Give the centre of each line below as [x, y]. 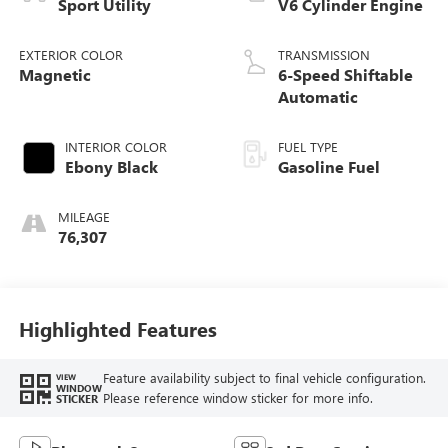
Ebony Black [111, 167]
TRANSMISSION [324, 55]
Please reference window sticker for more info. [237, 397]
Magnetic [54, 75]
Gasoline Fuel [329, 167]
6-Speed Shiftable [345, 75]
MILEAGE [83, 217]
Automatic [318, 97]
